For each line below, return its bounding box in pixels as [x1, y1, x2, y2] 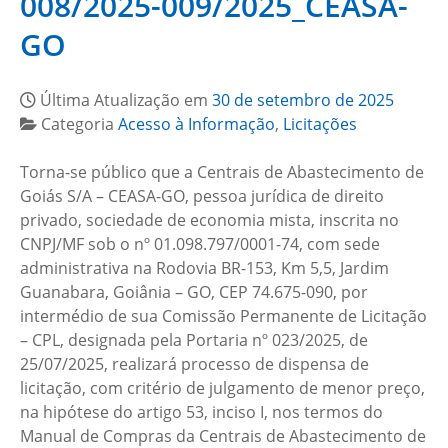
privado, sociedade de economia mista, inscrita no [20, 209, 399, 231]
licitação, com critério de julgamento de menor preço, [20, 377, 425, 399]
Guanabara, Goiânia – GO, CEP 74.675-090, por [20, 281, 368, 303]
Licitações [283, 113, 357, 135]
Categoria [41, 113, 118, 135]
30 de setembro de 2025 [212, 89, 394, 111]
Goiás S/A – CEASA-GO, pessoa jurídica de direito [20, 185, 384, 207]
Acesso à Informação [118, 113, 275, 135]
